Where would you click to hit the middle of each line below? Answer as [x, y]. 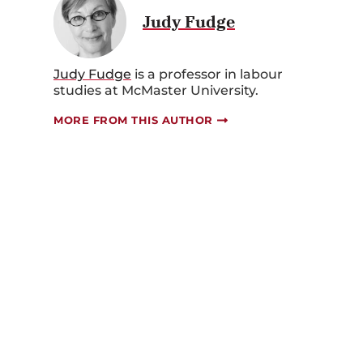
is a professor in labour [207, 55]
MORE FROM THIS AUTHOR [133, 101]
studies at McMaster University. [156, 71]
